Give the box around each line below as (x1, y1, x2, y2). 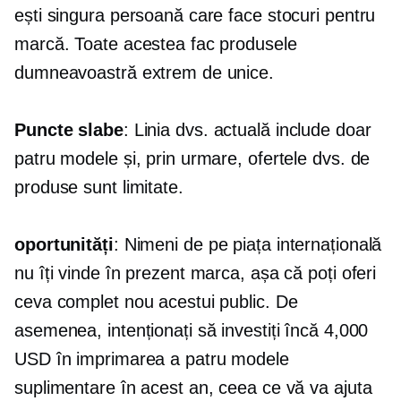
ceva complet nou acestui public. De (14, 292, 298, 311)
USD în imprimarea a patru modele (14, 349, 289, 369)
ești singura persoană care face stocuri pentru (14, 5, 376, 25)
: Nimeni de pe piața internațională (113, 235, 382, 254)
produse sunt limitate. (14, 177, 183, 197)
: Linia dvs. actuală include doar (123, 120, 371, 140)
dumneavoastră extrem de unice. (14, 63, 274, 82)
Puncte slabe (14, 120, 124, 140)
